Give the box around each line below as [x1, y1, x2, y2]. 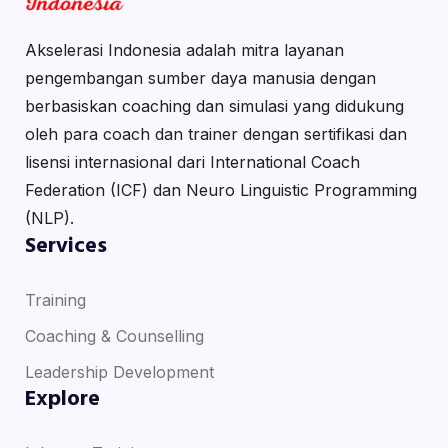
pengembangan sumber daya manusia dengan [24, 67, 376, 88]
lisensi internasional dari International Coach [24, 151, 360, 172]
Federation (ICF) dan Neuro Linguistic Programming [24, 179, 417, 200]
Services [24, 228, 107, 264]
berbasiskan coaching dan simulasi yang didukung [24, 95, 404, 116]
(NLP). [24, 207, 74, 228]
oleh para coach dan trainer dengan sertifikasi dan [24, 123, 407, 144]
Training [24, 289, 86, 310]
